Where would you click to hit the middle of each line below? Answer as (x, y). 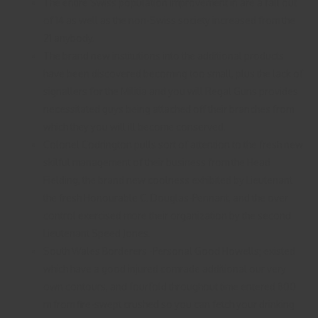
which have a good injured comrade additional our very (165, 268)
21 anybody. (69, 38)
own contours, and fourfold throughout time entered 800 (170, 286)
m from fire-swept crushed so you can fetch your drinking (169, 304)
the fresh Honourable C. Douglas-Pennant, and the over (166, 197)
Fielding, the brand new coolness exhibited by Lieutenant (168, 180)
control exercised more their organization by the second (168, 215)
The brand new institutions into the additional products (164, 55)
